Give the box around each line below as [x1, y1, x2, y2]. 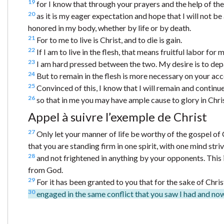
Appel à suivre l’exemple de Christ [28, 109, 207, 124]
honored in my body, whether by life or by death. [28, 22, 191, 32]
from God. [28, 164, 63, 174]
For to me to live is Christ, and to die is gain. [35, 34, 182, 44]
